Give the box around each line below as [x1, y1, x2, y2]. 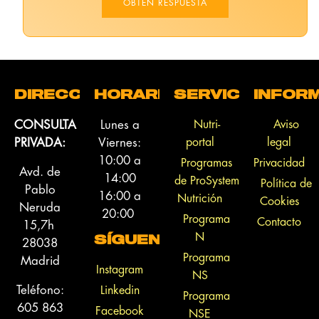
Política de [260, 174, 312, 191]
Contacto [257, 213, 301, 229]
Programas [181, 154, 232, 170]
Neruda [19, 198, 61, 215]
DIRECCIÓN [14, 89, 113, 102]
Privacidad [253, 154, 305, 170]
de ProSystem [174, 172, 239, 188]
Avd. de [19, 162, 61, 179]
